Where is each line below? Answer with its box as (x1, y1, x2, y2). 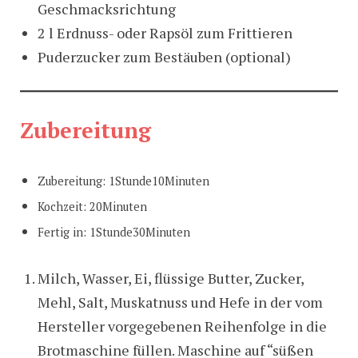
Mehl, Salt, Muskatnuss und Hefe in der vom (37, 292, 323, 312)
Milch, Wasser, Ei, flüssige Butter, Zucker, (37, 268, 304, 288)
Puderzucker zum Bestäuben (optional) (37, 46, 291, 66)
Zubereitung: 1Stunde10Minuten (37, 173, 209, 189)
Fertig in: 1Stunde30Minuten (37, 225, 193, 241)
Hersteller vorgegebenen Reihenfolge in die (37, 316, 327, 336)
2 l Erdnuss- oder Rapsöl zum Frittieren (37, 22, 292, 42)
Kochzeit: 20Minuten (37, 199, 147, 215)
